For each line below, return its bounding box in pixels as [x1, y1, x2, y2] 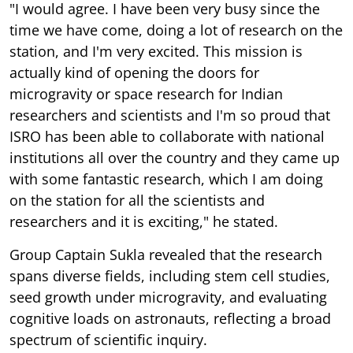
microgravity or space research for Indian [9, 84, 283, 104]
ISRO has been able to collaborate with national [9, 127, 325, 147]
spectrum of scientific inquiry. [9, 330, 207, 350]
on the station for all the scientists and [9, 191, 265, 210]
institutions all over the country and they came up [9, 148, 340, 168]
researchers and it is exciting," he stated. [9, 212, 278, 232]
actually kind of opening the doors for [9, 63, 259, 83]
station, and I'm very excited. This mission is [9, 42, 303, 61]
